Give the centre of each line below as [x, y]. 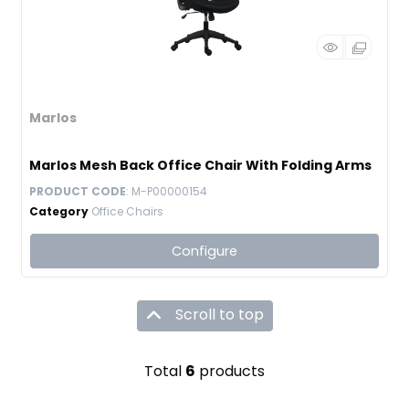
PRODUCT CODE [78, 191]
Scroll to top [219, 315]
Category [59, 211]
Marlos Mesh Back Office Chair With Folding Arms [200, 165]
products [230, 371]
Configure [204, 251]
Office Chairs [127, 211]
